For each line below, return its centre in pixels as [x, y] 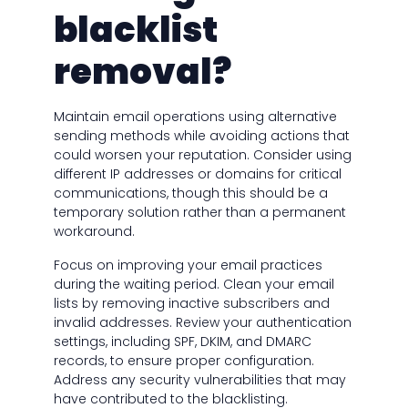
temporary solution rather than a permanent [199, 213]
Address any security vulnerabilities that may [199, 380]
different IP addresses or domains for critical [197, 174]
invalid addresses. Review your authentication [202, 323]
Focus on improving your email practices [188, 265]
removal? [142, 72]
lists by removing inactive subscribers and [191, 304]
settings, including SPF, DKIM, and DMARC [182, 342]
